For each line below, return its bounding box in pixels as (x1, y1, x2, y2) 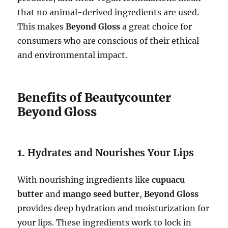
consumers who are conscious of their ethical (17, 35, 199, 46)
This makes (17, 21, 66, 32)
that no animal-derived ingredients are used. (17, 7, 199, 17)
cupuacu (152, 174, 185, 185)
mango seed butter (63, 188, 140, 199)
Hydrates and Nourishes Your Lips (27, 146, 194, 159)
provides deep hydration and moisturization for (17, 203, 210, 213)
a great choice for (120, 21, 192, 32)
